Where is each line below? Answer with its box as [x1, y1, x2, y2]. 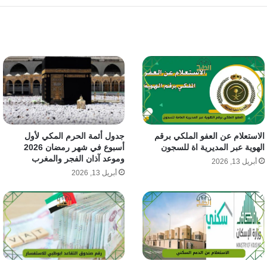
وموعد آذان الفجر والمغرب [32, 154, 125, 164]
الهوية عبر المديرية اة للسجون [160, 142, 265, 153]
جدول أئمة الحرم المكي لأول [24, 131, 125, 141]
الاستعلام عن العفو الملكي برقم [154, 131, 265, 141]
